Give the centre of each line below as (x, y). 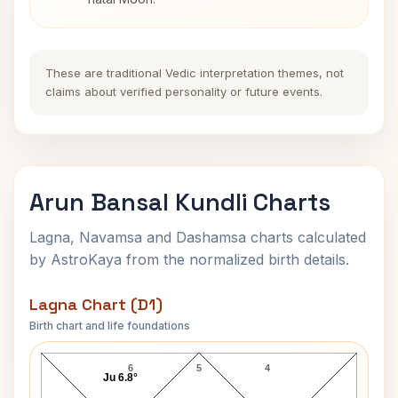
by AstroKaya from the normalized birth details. (189, 259)
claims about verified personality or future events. (184, 92)
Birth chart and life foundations (110, 326)
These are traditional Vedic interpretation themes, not (195, 73)
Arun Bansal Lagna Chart (199, 337)
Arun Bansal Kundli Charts (180, 202)
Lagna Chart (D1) (96, 304)
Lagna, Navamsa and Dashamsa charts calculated (198, 237)
